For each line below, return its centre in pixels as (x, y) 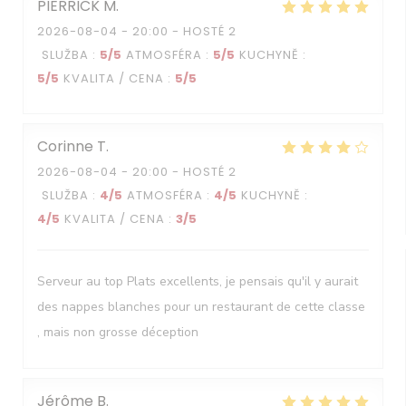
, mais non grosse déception (118, 332)
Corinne (65, 146)
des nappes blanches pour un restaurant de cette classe (201, 307)
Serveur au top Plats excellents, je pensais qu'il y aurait (198, 281)
